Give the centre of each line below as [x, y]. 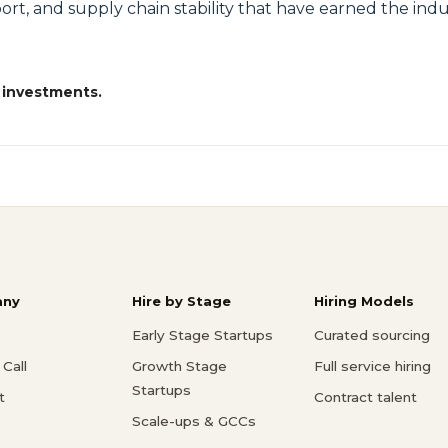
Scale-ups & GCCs [194, 420]
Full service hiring [372, 365]
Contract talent [365, 396]
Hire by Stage [181, 300]
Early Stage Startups [202, 334]
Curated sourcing [372, 334]
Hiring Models [364, 300]
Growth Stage [179, 365]
